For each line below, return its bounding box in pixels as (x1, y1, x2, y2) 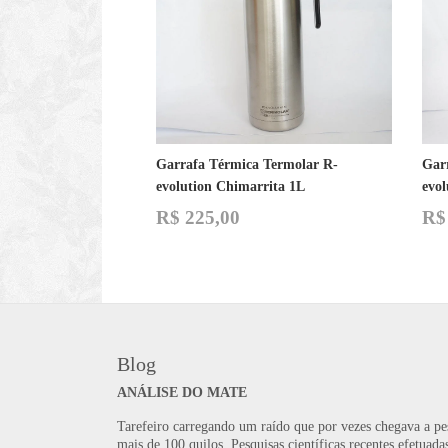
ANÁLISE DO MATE (117, 385, 247, 401)
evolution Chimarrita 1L (156, 179, 305, 195)
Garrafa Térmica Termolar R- (156, 157, 338, 173)
